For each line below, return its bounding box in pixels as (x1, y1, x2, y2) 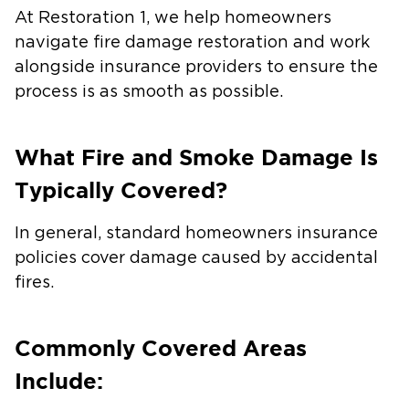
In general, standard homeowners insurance (15, 225, 378, 242)
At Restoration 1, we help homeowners (15, 10, 331, 26)
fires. (15, 275, 58, 291)
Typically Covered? (15, 178, 234, 203)
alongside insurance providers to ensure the (15, 59, 378, 76)
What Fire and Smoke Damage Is (15, 145, 378, 170)
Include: (15, 369, 110, 393)
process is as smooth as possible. (15, 84, 288, 100)
